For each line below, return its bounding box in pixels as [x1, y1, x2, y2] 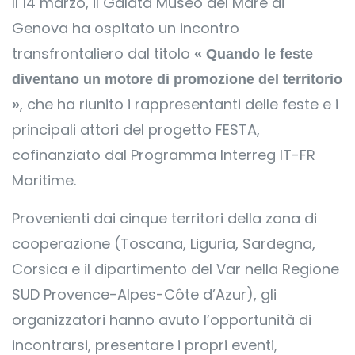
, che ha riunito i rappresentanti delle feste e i [20, 94, 338, 114]
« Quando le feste [194, 46, 313, 62]
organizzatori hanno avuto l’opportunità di [12, 310, 311, 330]
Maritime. [12, 170, 76, 190]
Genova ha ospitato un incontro [12, 18, 239, 38]
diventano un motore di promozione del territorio [12, 71, 342, 87]
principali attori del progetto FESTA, [12, 120, 260, 139]
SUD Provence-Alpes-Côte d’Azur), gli [12, 284, 277, 304]
